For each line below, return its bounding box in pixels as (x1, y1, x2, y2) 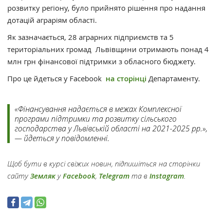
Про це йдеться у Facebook (7, 73, 106, 83)
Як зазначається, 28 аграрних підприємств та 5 (7, 32, 174, 42)
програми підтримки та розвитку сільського (15, 113, 177, 124)
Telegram (99, 170, 129, 181)
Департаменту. (148, 73, 200, 83)
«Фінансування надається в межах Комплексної (15, 103, 182, 114)
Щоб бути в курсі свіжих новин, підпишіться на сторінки (7, 158, 200, 168)
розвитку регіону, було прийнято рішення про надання (7, 2, 205, 13)
